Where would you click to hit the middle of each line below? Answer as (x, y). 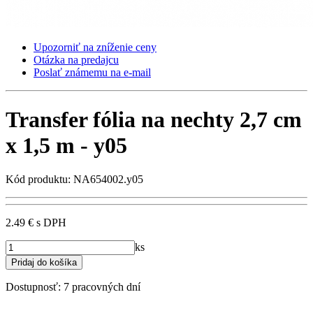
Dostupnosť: (35, 287)
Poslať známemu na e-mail (92, 73)
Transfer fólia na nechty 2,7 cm (154, 119)
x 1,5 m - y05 (66, 145)
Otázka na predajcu (76, 60)
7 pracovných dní (102, 287)
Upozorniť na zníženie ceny (95, 48)
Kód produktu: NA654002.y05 (74, 180)
